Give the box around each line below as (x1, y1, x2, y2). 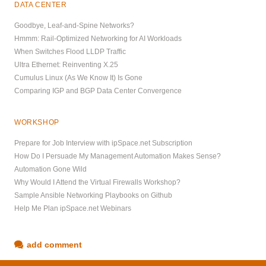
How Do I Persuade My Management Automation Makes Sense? (14, 151, 221, 160)
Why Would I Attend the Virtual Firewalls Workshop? (14, 178, 180, 186)
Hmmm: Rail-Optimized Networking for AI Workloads (14, 34, 182, 43)
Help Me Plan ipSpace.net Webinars (14, 204, 131, 213)
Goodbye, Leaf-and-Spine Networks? (14, 21, 134, 30)
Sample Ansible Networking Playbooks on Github (14, 191, 172, 199)
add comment (27, 239, 82, 249)
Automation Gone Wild (14, 164, 87, 173)
